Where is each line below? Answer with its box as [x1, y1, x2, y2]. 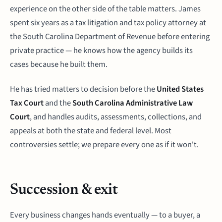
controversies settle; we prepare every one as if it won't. [10, 139, 199, 151]
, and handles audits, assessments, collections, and [30, 111, 202, 123]
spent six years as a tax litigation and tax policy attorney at [10, 17, 206, 29]
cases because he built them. [10, 58, 108, 70]
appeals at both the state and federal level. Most [10, 125, 171, 137]
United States [157, 83, 204, 95]
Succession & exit [10, 183, 118, 198]
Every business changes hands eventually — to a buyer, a [10, 209, 200, 221]
